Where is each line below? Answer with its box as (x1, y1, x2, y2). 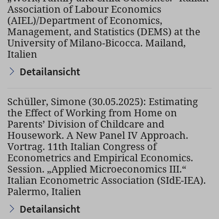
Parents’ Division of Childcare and (7, 117, 164, 131)
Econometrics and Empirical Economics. (7, 151, 193, 164)
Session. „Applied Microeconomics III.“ (7, 162, 186, 175)
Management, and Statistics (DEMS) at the (7, 25, 200, 38)
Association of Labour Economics (7, 2, 161, 16)
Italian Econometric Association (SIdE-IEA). (7, 174, 206, 187)
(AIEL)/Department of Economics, (7, 14, 162, 27)
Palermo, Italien (7, 185, 81, 198)
